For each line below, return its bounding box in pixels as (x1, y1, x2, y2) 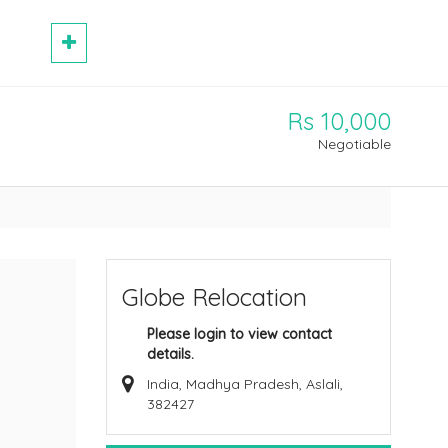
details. (147, 345, 194, 363)
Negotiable (318, 135, 391, 153)
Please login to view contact (147, 325, 332, 343)
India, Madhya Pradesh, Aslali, (147, 375, 343, 393)
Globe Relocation (122, 282, 307, 312)
